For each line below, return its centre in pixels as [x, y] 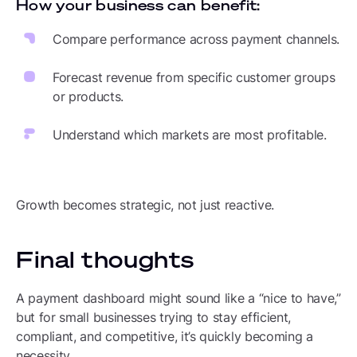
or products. [88, 96]
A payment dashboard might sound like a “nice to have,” [178, 298]
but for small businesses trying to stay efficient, [153, 317]
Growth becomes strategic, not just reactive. [145, 205]
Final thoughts [105, 259]
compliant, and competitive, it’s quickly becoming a [165, 336]
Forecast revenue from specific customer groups [194, 77]
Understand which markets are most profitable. [190, 135]
